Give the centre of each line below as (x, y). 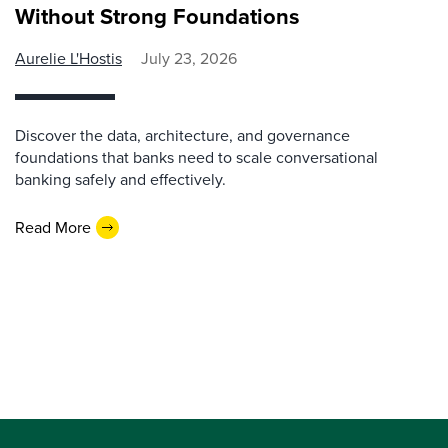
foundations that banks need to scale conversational (196, 157)
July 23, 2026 (189, 58)
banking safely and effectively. (120, 179)
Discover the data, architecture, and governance (182, 135)
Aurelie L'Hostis (68, 58)
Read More (53, 227)
